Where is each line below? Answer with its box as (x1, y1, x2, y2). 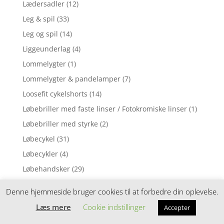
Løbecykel (22, 133, 55, 143)
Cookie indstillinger (82, 202, 145, 212)
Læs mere (35, 202, 71, 212)
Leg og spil (22, 28, 58, 38)
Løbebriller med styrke (22, 118, 98, 128)
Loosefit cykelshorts (22, 88, 87, 98)
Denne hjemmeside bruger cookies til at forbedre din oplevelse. (5, 186, 218, 196)
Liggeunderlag (22, 43, 70, 53)
